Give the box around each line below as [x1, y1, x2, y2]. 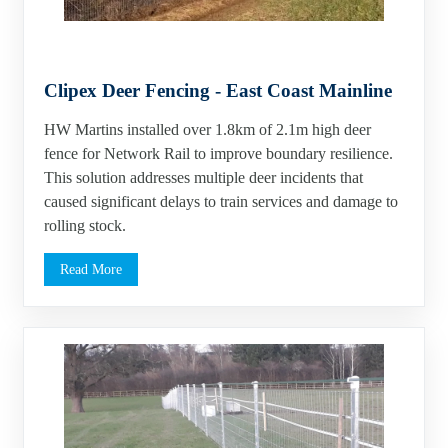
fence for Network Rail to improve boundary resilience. [44, 145, 393, 163]
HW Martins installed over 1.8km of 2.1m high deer [44, 121, 371, 139]
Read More [60, 261, 122, 278]
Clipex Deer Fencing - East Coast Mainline [44, 80, 392, 102]
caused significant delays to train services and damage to [44, 193, 398, 211]
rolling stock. [44, 217, 126, 235]
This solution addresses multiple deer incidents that [44, 169, 363, 187]
